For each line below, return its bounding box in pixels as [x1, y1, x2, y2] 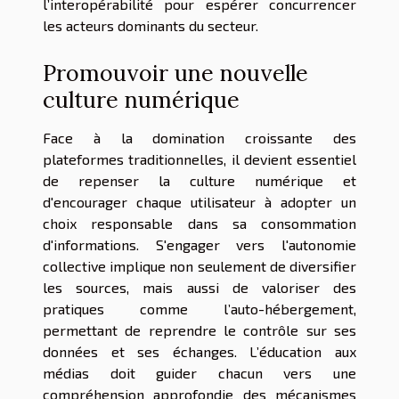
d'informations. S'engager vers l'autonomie [43, 235, 356, 253]
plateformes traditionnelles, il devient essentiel [43, 150, 356, 167]
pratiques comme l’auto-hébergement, [43, 299, 356, 317]
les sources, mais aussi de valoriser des [43, 278, 356, 296]
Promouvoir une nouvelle [43, 58, 308, 87]
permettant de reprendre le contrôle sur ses [43, 321, 356, 338]
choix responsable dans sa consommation [43, 214, 356, 232]
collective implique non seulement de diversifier [43, 256, 356, 274]
